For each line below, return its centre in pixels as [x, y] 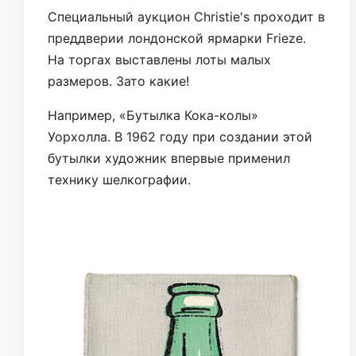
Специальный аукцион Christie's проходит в [186, 17]
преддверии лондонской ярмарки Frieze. [177, 39]
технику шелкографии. [119, 180]
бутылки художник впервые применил [169, 159]
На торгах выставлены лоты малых [159, 60]
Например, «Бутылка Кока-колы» [153, 116]
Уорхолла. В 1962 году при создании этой [180, 137]
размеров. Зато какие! [118, 81]
